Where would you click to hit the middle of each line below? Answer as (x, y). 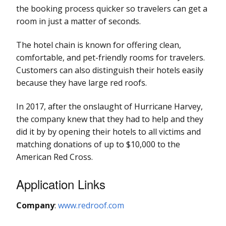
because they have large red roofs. (81, 82)
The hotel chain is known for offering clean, (99, 45)
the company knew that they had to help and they (110, 119)
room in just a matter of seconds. (78, 21)
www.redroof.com (91, 205)
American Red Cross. (54, 157)
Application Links (61, 184)
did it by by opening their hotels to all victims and (108, 131)
